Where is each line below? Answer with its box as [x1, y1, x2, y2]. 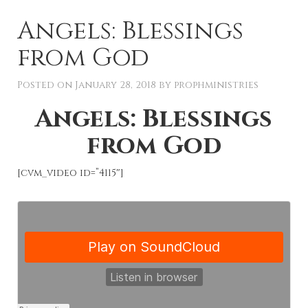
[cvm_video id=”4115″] [17, 166, 124, 180]
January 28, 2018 [75, 78, 156, 92]
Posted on [17, 78, 75, 92]
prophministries [174, 78, 258, 92]
